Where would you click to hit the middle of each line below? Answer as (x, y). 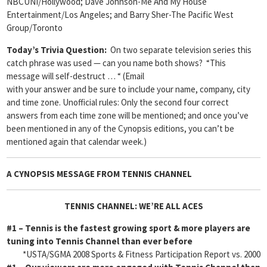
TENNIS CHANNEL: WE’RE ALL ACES (133, 206)
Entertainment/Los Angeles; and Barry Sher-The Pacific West (120, 15)
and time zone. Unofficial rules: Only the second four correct (118, 102)
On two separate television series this (181, 50)
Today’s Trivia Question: (58, 50)
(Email (133, 76)
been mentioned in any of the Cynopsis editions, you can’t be (120, 128)
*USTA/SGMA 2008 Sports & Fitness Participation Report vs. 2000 (142, 254)
